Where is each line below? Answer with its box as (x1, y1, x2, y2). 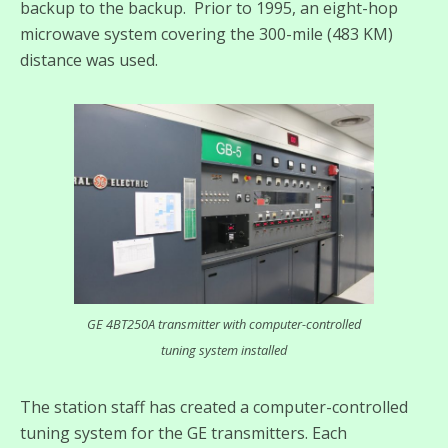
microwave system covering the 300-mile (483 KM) (20, 23, 393, 46)
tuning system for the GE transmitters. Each (20, 422, 347, 445)
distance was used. (20, 49, 158, 72)
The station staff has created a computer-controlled (20, 396, 408, 419)
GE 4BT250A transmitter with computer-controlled (87, 315, 361, 334)
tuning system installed (161, 341, 287, 360)
